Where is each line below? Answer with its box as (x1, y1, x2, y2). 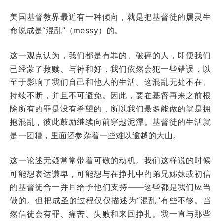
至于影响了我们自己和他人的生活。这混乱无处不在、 (10, 76, 211, 87)
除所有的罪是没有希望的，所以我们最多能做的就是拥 (10, 103, 211, 113)
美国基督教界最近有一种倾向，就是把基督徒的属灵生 (10, 11, 211, 22)
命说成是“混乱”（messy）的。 (10, 25, 123, 35)
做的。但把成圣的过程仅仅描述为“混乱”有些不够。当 (10, 195, 211, 205)
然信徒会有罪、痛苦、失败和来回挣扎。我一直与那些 (10, 208, 211, 219)
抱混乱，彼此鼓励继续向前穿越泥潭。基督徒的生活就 (10, 116, 211, 127)
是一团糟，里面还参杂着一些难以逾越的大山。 (10, 130, 181, 140)
